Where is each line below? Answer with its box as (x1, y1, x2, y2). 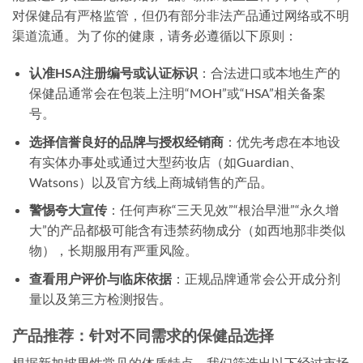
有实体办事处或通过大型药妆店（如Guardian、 (28, 153, 302, 169)
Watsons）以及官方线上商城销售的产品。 (28, 173, 273, 190)
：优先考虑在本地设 (223, 133, 340, 149)
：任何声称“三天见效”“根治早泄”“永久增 (106, 202, 339, 218)
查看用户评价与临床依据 (28, 270, 172, 286)
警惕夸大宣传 (28, 202, 107, 218)
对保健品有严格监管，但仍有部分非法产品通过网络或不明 (12, 7, 349, 23)
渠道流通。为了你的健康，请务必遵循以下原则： (12, 28, 297, 44)
